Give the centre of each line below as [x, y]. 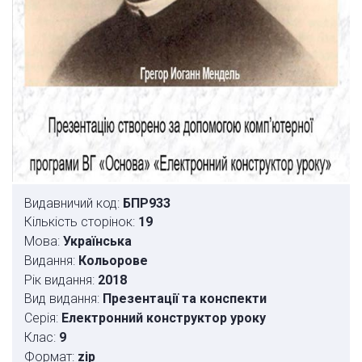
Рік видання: [59, 280]
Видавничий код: [72, 203]
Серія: [41, 318]
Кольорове [113, 260]
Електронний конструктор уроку [164, 318]
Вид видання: [62, 299]
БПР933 [147, 203]
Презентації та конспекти [185, 299]
